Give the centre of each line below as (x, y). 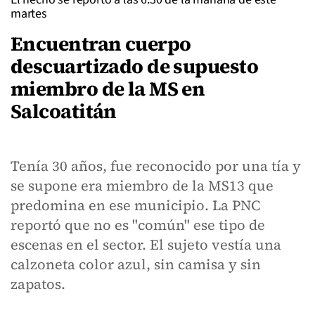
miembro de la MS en (108, 89)
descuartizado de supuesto (135, 66)
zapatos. (38, 284)
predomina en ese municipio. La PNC (135, 205)
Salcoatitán (64, 111)
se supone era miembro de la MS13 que (142, 186)
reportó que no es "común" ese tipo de (138, 225)
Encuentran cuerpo (101, 44)
